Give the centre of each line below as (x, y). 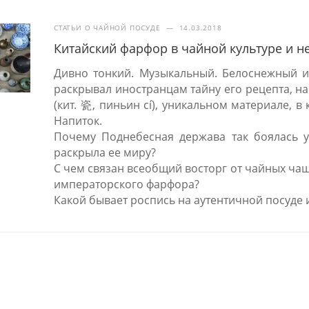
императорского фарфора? (127, 184)
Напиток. (78, 120)
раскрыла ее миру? (105, 152)
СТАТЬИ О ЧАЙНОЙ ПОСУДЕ (107, 27)
